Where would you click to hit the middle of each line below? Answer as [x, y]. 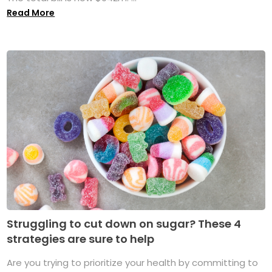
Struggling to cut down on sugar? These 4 [124, 224]
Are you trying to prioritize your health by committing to [133, 263]
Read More [31, 12]
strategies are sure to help [81, 239]
